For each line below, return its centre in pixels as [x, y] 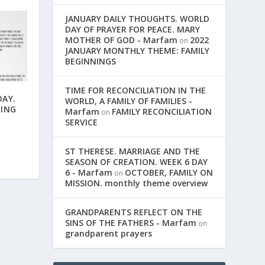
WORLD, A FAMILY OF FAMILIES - [129, 101]
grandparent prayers [109, 234]
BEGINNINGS [91, 62]
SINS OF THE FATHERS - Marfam [131, 223]
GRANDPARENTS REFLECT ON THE [134, 212]
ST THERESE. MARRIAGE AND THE [133, 151]
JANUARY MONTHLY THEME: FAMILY [138, 51]
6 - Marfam [89, 173]
